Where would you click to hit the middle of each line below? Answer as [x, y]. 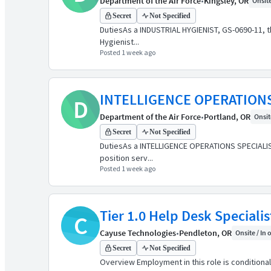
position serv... [126, 158]
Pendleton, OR [205, 233]
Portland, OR [227, 117]
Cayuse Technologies [138, 233]
